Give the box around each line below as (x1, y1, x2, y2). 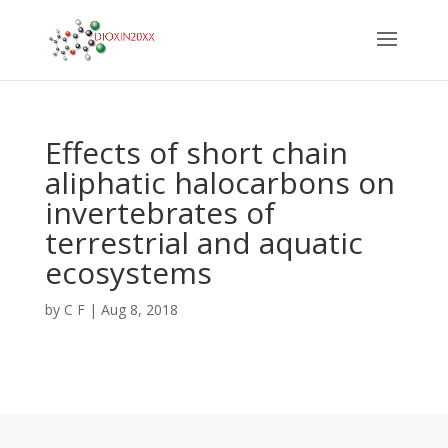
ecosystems (44, 252, 212, 293)
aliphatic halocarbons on (44, 162, 395, 203)
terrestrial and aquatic (44, 222, 363, 263)
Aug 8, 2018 (100, 300, 178, 319)
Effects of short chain (44, 132, 348, 173)
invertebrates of (44, 192, 275, 233)
